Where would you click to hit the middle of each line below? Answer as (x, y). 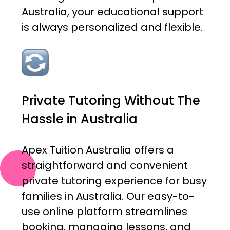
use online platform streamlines (104, 212)
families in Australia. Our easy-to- (108, 196)
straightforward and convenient (104, 166)
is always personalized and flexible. (112, 27)
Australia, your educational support (112, 12)
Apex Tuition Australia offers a (98, 150)
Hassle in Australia (79, 119)
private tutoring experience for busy (114, 181)
